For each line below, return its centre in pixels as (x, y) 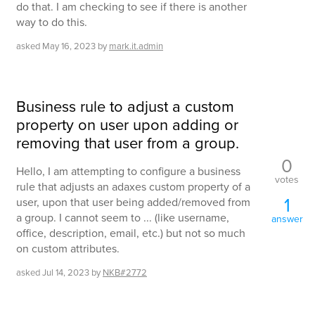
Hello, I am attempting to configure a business (128, 171)
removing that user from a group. (128, 143)
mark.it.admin (136, 46)
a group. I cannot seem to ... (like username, (123, 218)
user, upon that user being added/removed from (133, 202)
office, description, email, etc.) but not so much (131, 233)
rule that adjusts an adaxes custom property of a (133, 187)
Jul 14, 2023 (66, 272)
